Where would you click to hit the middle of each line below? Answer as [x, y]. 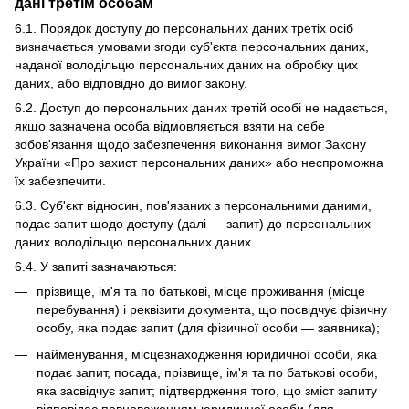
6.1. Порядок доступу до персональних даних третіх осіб [184, 29]
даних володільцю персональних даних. [135, 242]
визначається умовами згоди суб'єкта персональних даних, [192, 47]
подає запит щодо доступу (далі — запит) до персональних [193, 224]
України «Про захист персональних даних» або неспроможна [199, 163]
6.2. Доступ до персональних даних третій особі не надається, [201, 108]
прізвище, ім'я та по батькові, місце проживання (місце [201, 292]
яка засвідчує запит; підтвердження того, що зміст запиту [207, 390]
